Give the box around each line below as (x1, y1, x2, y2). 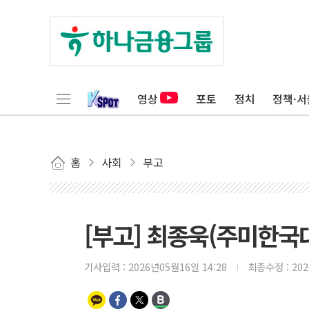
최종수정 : (248, 259, 292, 274)
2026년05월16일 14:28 (128, 259, 227, 274)
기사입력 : (84, 259, 128, 274)
